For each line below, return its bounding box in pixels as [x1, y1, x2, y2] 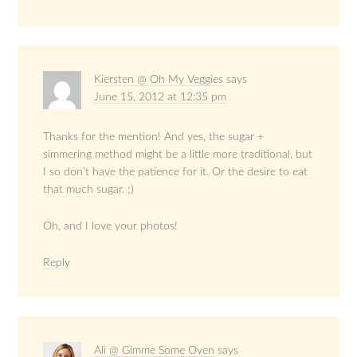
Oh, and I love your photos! [43, 220, 178, 232]
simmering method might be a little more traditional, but [43, 148, 313, 160]
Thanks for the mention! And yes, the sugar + [43, 131, 265, 143]
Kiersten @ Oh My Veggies [94, 73, 224, 85]
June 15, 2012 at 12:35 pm [94, 91, 227, 103]
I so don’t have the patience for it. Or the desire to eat [43, 166, 308, 178]
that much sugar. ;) [43, 183, 135, 195]
